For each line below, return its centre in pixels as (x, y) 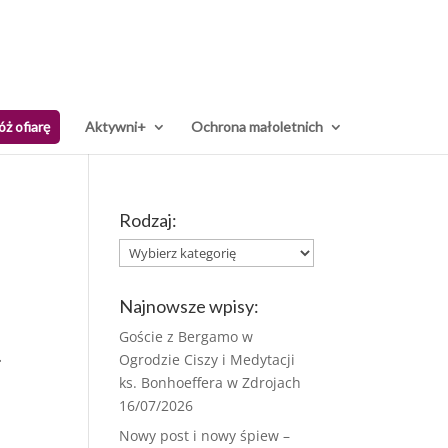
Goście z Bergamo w (186, 336)
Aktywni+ (115, 126)
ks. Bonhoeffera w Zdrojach (210, 382)
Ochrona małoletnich (257, 126)
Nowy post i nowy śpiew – (205, 435)
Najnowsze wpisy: (189, 306)
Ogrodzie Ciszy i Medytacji (207, 359)
